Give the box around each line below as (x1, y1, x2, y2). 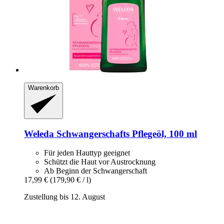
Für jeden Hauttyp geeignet (44, 148, 130, 157)
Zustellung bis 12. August (24, 192, 105, 201)
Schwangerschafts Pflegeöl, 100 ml (54, 128, 197, 139)
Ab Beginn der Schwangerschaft (44, 166, 147, 175)
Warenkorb (28, 84, 59, 92)
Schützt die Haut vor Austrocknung (44, 157, 155, 166)
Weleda (24, 128, 54, 139)
